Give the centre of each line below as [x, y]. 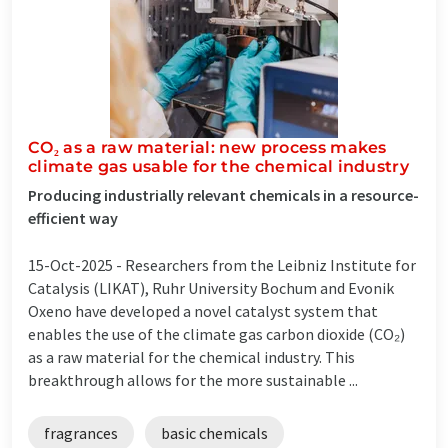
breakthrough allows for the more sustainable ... [193, 379]
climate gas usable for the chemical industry [219, 166]
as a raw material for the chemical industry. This [191, 356]
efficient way [73, 217]
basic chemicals [214, 432]
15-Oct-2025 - [76, 264]
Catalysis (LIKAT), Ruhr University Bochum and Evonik [211, 287]
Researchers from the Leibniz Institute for [270, 264]
